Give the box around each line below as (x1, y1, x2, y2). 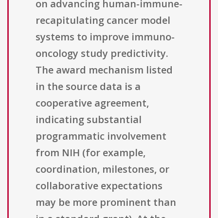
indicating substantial (36, 113, 142, 127)
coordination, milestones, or (36, 163, 169, 176)
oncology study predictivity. (36, 47, 168, 60)
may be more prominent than (36, 196, 176, 209)
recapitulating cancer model (36, 14, 170, 27)
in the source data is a (36, 80, 141, 93)
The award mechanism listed (36, 63, 173, 77)
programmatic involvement (36, 129, 166, 143)
